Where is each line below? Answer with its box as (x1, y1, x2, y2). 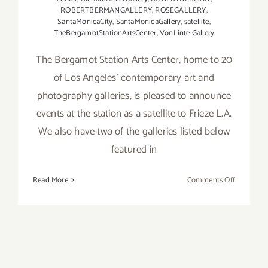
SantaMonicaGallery (115, 15, 181, 28)
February (234, 187, 263, 200)
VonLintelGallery (159, 26, 215, 39)
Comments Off (187, 173, 235, 187)
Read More (33, 173, 68, 187)
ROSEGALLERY (155, 4, 206, 17)
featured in (111, 141, 157, 158)
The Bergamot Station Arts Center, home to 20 (35, 51, 233, 68)
